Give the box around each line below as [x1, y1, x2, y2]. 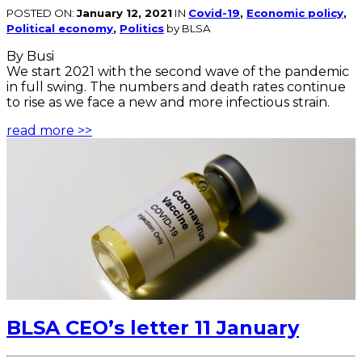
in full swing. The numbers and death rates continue [6, 79, 346, 95]
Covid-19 [188, 6, 240, 20]
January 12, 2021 [77, 6, 172, 20]
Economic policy [246, 6, 343, 20]
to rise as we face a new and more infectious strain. [6, 95, 330, 111]
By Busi [6, 48, 54, 65]
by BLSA [164, 22, 211, 36]
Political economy [6, 22, 113, 36]
